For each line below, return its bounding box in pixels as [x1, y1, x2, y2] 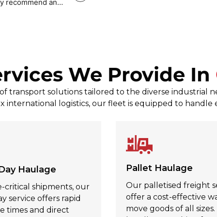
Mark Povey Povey [64, 3, 124, 12]
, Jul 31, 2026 [124, 3, 167, 12]
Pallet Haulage [126, 163, 193, 174]
